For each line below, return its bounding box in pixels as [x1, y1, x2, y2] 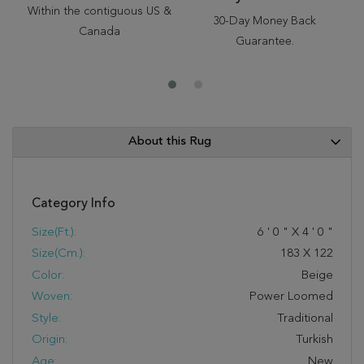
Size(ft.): [31, 226, 76, 239]
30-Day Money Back [214, 15, 316, 27]
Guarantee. [236, 36, 294, 47]
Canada [78, 26, 120, 37]
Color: [31, 269, 64, 282]
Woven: [31, 291, 72, 303]
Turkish [295, 334, 333, 346]
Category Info [31, 197, 115, 210]
